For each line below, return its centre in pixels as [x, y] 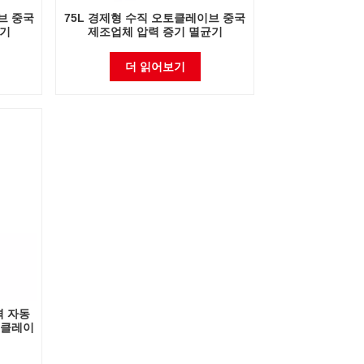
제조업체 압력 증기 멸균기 [155, 32]
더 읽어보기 [155, 67]
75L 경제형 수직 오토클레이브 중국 [155, 18]
